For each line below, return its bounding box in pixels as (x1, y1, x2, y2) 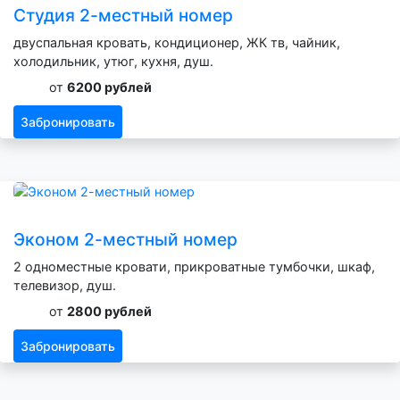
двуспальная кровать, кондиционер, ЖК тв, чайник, (13, 34, 340, 50)
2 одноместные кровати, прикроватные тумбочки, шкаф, (13, 259, 375, 275)
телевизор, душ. (13, 278, 116, 294)
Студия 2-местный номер (13, 4, 233, 26)
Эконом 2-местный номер (13, 229, 237, 251)
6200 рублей (67, 79, 152, 95)
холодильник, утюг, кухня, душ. (13, 53, 213, 69)
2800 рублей (67, 304, 152, 320)
